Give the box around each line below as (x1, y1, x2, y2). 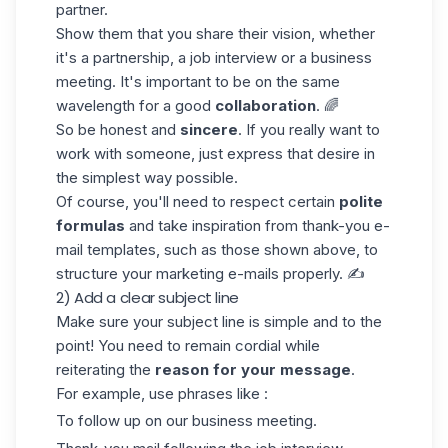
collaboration (215, 95, 316, 115)
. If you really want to (238, 119, 380, 139)
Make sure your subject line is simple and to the (56, 311, 382, 331)
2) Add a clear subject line (56, 286, 239, 308)
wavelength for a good (56, 95, 215, 115)
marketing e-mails (156, 263, 279, 283)
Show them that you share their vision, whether (56, 23, 375, 43)
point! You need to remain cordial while (56, 335, 320, 355)
